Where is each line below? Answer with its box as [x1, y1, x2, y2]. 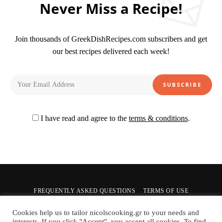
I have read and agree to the [39, 113, 129, 122]
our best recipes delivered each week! [53, 47, 169, 55]
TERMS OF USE [143, 187, 188, 194]
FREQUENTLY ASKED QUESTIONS [34, 187, 135, 194]
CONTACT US [121, 201, 161, 209]
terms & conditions [129, 113, 188, 122]
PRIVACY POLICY [61, 201, 113, 209]
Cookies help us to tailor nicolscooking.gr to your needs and [12, 209, 199, 217]
